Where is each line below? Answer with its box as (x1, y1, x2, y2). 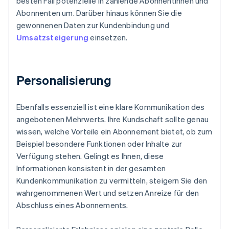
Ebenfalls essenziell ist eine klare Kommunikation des (16, 101, 205, 112)
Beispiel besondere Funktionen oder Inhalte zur (16, 138, 182, 149)
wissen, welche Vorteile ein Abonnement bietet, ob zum (16, 126, 213, 136)
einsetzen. (88, 32, 128, 42)
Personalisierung (16, 72, 111, 88)
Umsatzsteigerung (16, 32, 89, 42)
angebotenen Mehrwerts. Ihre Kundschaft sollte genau (16, 113, 209, 124)
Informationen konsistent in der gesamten (16, 163, 166, 173)
